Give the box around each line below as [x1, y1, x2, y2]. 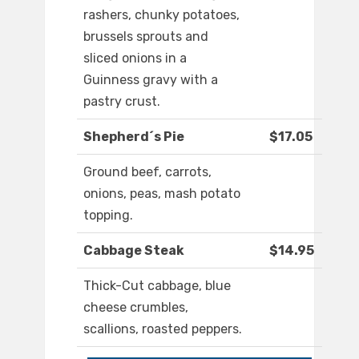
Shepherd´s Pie [83, 129, 184, 145]
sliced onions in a [83, 50, 187, 67]
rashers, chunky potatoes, [83, 7, 240, 23]
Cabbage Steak [83, 243, 184, 259]
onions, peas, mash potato [83, 186, 240, 202]
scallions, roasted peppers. [83, 321, 242, 337]
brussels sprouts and [83, 29, 208, 45]
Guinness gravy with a [83, 72, 218, 88]
